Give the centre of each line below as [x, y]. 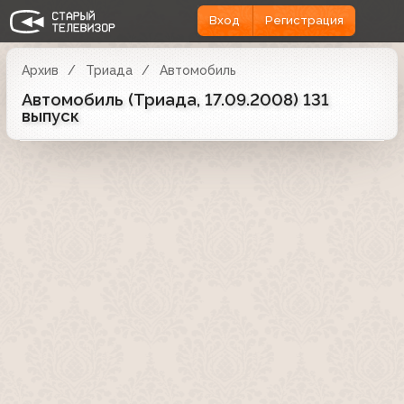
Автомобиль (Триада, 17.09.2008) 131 [175, 99]
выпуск [50, 115]
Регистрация [304, 21]
